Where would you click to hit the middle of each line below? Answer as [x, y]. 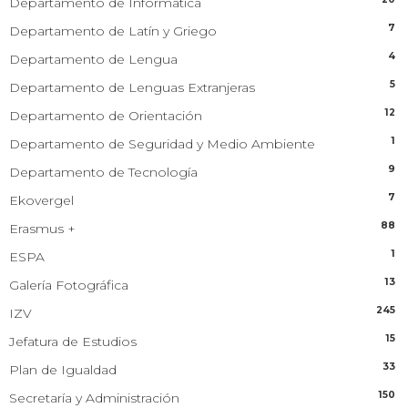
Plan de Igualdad [63, 369]
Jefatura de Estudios [73, 341]
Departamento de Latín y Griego [113, 31]
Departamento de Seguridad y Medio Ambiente [162, 143]
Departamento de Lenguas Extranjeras [132, 87]
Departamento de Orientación [106, 115]
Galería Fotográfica [69, 285]
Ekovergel [41, 200]
